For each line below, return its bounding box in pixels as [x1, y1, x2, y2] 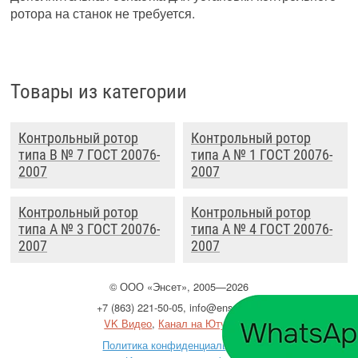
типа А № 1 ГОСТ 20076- [190, 146, 332, 163]
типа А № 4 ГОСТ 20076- [190, 221, 332, 237]
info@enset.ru [189, 300, 253, 316]
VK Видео [104, 316, 153, 332]
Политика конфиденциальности [102, 336, 256, 352]
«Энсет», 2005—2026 [143, 278, 249, 294]
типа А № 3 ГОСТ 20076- [18, 221, 161, 237]
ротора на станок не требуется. [10, 3, 196, 22]
